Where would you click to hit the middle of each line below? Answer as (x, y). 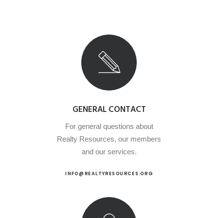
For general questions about (109, 126)
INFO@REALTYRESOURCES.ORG (109, 173)
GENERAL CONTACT (109, 109)
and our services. (109, 151)
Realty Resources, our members (109, 139)
